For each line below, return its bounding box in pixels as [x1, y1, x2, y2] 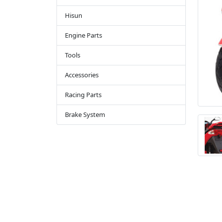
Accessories [65, 70, 99, 79]
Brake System [65, 110, 105, 119]
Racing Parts [65, 90, 102, 99]
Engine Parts [65, 31, 102, 40]
